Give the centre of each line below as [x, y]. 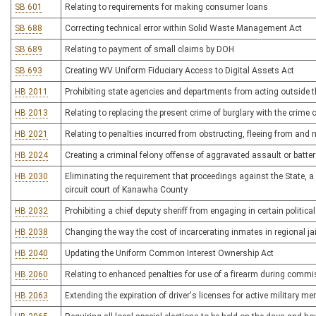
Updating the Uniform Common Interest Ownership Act [169, 253]
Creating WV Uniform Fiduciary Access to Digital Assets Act [180, 71]
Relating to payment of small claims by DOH [150, 49]
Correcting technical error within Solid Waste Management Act [183, 28]
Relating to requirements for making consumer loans [166, 7]
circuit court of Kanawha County [126, 190]
